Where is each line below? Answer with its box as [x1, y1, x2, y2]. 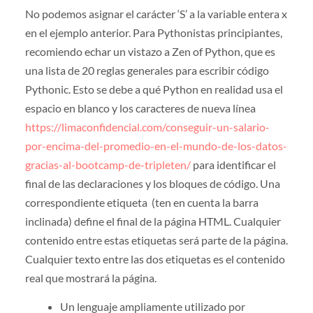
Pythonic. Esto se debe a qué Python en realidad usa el [24, 82, 283, 96]
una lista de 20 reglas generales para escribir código [24, 63, 269, 77]
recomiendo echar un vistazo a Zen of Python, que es [24, 44, 275, 58]
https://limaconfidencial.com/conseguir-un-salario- [24, 119, 270, 133]
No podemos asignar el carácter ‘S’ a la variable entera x [24, 6, 287, 20]
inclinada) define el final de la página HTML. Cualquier [24, 214, 281, 228]
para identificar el [190, 157, 276, 171]
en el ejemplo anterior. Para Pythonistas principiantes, [24, 25, 282, 39]
